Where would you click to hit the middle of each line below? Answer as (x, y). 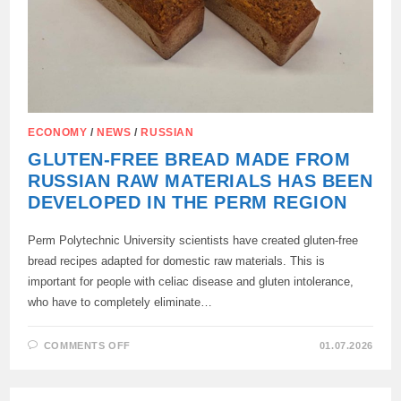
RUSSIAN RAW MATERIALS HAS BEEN (200, 180)
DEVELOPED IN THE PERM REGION (188, 202)
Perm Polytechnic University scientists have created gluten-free (193, 240)
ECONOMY (58, 132)
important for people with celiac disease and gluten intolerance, (191, 281)
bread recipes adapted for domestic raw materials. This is (177, 260)
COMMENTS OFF (87, 345)
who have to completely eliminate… (120, 302)
